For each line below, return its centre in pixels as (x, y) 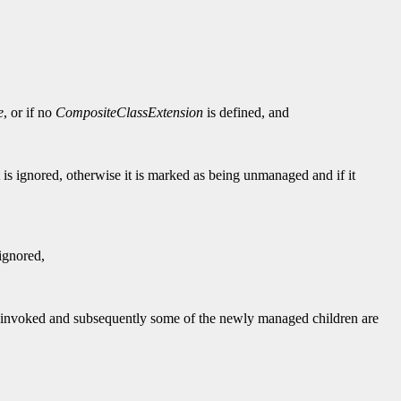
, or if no (30, 113)
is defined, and (246, 113)
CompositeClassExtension (129, 113)
